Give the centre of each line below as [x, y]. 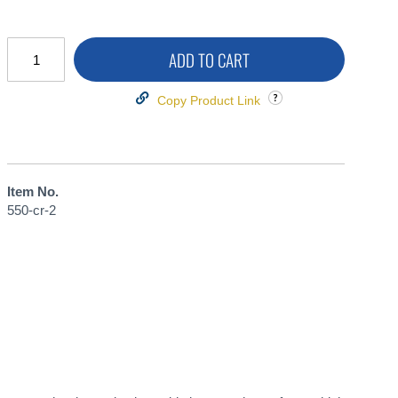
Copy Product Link [209, 101]
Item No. [33, 192]
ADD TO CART [209, 60]
